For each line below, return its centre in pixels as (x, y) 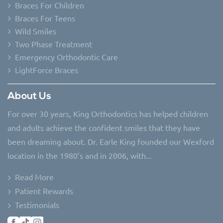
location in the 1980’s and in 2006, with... (80, 155)
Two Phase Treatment (54, 44)
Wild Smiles (36, 31)
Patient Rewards (44, 190)
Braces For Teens (45, 18)
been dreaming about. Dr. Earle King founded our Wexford (111, 141)
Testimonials (37, 204)
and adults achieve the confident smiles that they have (104, 127)
